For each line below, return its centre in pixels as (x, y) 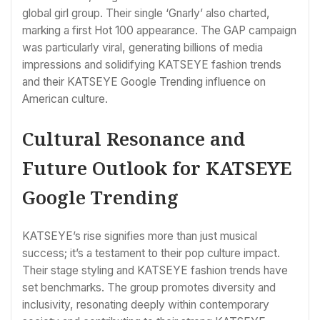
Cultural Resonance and (134, 139)
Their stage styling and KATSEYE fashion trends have (155, 270)
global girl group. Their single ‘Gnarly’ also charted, (146, 13)
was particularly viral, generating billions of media (142, 47)
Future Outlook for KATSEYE (157, 168)
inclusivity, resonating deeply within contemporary (146, 304)
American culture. (65, 99)
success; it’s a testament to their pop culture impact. (151, 253)
